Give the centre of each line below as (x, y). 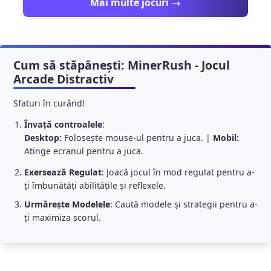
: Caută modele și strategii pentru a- (184, 204)
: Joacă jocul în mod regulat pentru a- (178, 172)
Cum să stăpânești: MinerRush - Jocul (122, 65)
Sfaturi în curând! (49, 103)
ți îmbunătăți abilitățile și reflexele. (95, 186)
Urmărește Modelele (67, 204)
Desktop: (43, 138)
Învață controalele (63, 125)
